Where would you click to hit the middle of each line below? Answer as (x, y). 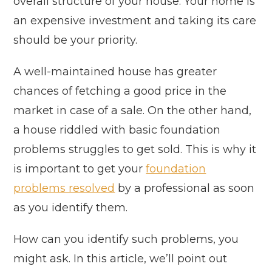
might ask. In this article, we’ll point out (121, 259)
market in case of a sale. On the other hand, (133, 111)
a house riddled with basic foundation (117, 130)
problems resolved (64, 189)
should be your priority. (76, 40)
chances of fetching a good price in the (120, 91)
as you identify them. (71, 208)
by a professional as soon (185, 189)
